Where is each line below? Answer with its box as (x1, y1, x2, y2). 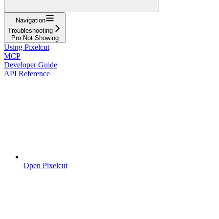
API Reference (4, 69, 50, 78)
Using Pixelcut (4, 43, 49, 51)
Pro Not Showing (11, 34, 59, 42)
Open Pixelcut (23, 161, 67, 170)
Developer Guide (4, 60, 57, 69)
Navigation (15, 16, 45, 24)
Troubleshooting (8, 26, 53, 34)
